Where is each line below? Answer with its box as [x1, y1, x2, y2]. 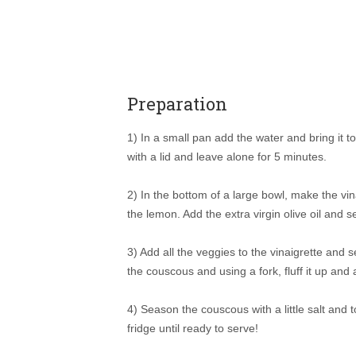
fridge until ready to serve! [127, 321, 258, 335]
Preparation [127, 91, 227, 115]
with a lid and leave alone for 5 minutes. [127, 149, 327, 163]
